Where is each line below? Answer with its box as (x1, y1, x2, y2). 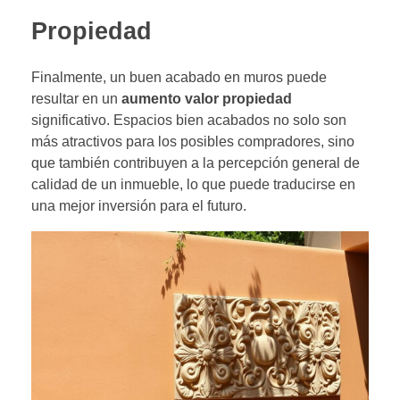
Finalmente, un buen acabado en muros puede (31, 70, 327, 86)
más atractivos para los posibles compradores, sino (31, 134, 354, 150)
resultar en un (31, 91, 121, 107)
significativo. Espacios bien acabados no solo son (31, 112, 346, 129)
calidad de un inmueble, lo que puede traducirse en (31, 177, 355, 193)
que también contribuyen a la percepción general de (31, 155, 360, 171)
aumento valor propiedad (121, 91, 292, 107)
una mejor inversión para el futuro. (31, 198, 246, 214)
